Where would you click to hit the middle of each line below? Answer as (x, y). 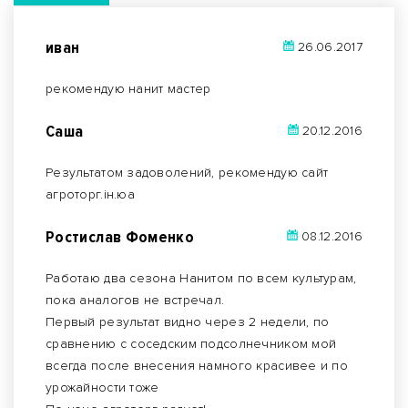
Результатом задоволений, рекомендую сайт (187, 172)
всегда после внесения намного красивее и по (197, 365)
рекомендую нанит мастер (128, 88)
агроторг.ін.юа (90, 194)
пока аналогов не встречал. (135, 300)
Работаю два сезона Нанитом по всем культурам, (201, 278)
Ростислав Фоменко (120, 236)
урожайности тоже (102, 387)
